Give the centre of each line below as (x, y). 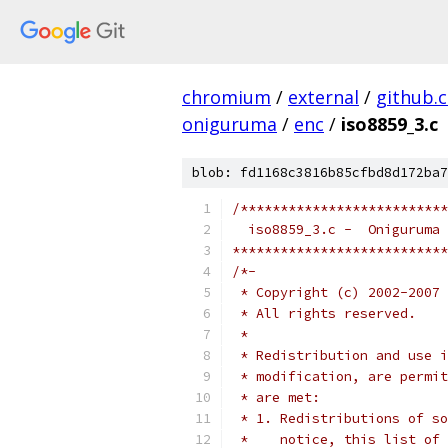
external (323, 97)
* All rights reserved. (324, 313)
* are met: (276, 397)
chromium (226, 97)
